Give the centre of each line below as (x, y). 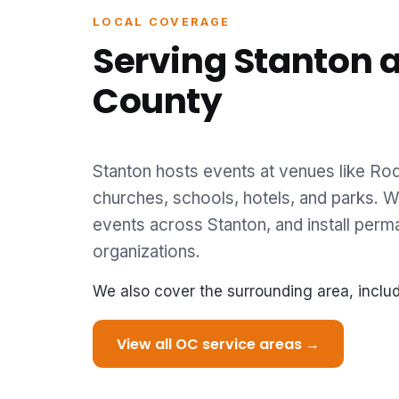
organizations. (147, 252)
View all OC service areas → (219, 344)
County (158, 102)
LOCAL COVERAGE (162, 21)
